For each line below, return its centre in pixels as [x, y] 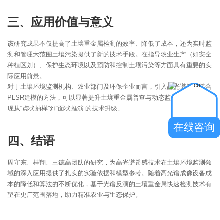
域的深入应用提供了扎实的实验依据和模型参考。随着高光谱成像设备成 [110, 173]
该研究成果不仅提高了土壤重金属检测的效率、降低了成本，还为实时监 [110, 43]
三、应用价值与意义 [60, 22]
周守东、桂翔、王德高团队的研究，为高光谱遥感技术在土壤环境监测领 [110, 162]
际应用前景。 [27, 76]
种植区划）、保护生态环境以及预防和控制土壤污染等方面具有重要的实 [110, 65]
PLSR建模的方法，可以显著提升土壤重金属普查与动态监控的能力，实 [108, 97]
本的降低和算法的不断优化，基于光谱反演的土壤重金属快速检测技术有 [110, 184]
